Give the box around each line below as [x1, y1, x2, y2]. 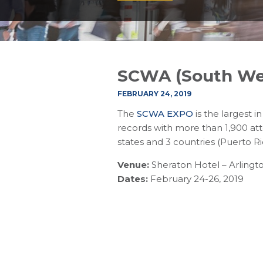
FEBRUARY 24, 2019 [117, 89, 191, 98]
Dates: [117, 173, 148, 184]
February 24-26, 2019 [147, 173, 244, 184]
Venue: [117, 159, 149, 170]
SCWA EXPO [136, 108, 193, 119]
